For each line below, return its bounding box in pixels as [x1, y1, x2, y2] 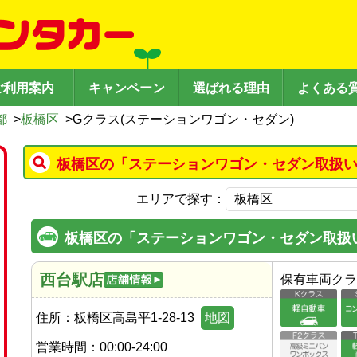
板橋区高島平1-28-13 [74, 311, 194, 324]
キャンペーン [88, 81, 165, 95]
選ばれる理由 [192, 81, 269, 95]
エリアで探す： [136, 192, 226, 206]
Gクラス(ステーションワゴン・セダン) [73, 112, 294, 126]
